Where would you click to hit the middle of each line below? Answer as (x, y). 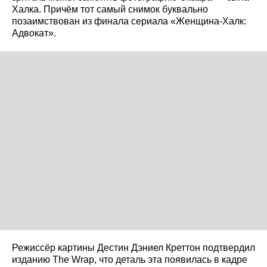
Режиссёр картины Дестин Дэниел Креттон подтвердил (133, 247)
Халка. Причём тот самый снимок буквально (110, 9)
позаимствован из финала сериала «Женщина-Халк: (129, 21)
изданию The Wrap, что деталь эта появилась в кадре (130, 259)
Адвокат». (34, 33)
